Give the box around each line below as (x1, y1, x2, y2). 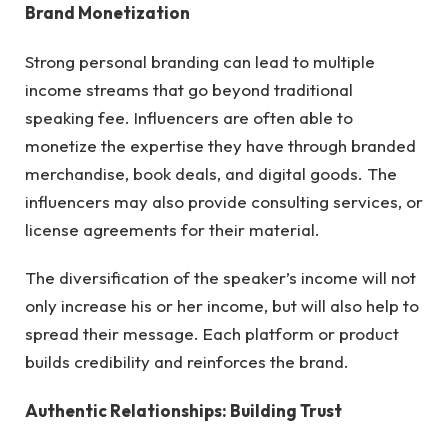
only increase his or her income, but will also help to (25, 295, 419, 317)
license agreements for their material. (25, 218, 320, 240)
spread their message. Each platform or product (25, 323, 399, 345)
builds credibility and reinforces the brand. (25, 351, 349, 373)
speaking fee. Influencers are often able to (25, 106, 353, 128)
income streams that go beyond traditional (25, 78, 353, 100)
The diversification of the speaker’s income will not (25, 267, 416, 289)
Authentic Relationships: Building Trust (25, 399, 342, 421)
